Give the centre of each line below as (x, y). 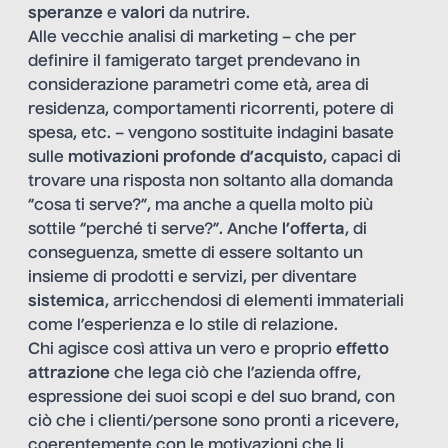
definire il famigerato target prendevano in (194, 61)
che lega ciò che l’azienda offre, (235, 373)
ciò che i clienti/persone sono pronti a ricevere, (213, 421)
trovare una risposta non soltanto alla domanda (210, 181)
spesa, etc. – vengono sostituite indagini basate (211, 133)
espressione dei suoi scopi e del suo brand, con (211, 397)
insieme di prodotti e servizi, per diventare (192, 277)
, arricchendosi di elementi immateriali (254, 301)
